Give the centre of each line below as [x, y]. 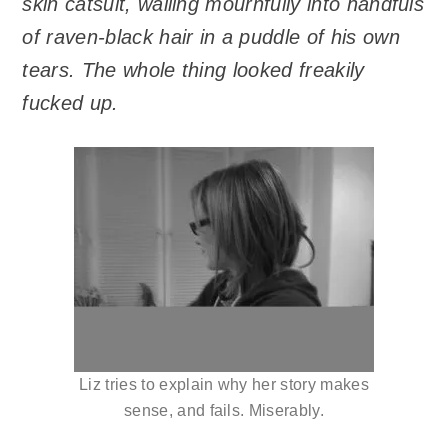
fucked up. [70, 102]
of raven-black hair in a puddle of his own [211, 36]
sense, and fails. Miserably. [224, 411]
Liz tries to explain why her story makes [224, 385]
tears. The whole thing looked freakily [193, 69]
